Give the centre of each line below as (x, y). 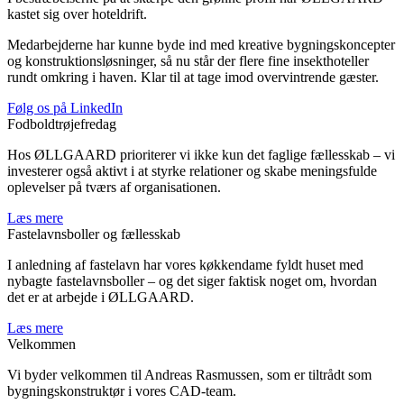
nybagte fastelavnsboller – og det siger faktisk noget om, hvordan (192, 281)
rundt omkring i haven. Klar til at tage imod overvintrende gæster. (193, 78)
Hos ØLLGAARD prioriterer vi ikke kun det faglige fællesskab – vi (201, 155)
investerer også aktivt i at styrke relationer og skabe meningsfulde (192, 171)
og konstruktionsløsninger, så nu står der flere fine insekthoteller (188, 61)
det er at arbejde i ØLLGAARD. (101, 298)
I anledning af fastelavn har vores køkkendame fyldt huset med (185, 265)
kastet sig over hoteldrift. (77, 14)
